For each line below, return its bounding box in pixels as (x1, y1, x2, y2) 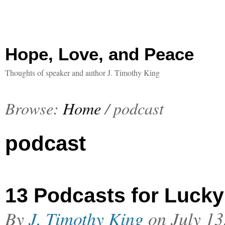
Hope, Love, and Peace (5, 44, 194, 64)
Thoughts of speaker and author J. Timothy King (5, 67, 160, 78)
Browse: (5, 97, 59, 119)
